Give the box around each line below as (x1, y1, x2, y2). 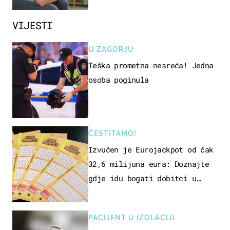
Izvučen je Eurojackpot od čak (88, 144, 214, 155)
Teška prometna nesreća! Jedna (88, 60, 214, 70)
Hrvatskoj (88, 187, 127, 198)
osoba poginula (88, 74, 149, 85)
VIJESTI (12, 18, 53, 32)
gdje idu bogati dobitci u (88, 172, 196, 183)
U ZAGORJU (88, 45, 134, 53)
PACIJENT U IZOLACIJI (88, 213, 175, 222)
